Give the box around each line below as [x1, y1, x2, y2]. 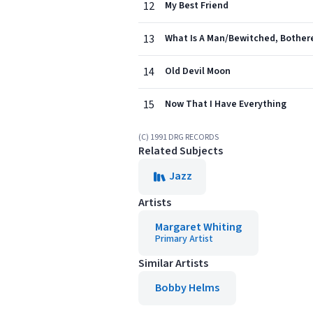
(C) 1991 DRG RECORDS [138, 131, 219, 143]
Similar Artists [138, 256, 208, 271]
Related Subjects [138, 143, 223, 159]
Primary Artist [155, 232, 213, 246]
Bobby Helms [155, 280, 219, 296]
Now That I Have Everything [165, 97, 286, 111]
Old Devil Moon [165, 64, 231, 78]
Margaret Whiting [155, 219, 242, 235]
